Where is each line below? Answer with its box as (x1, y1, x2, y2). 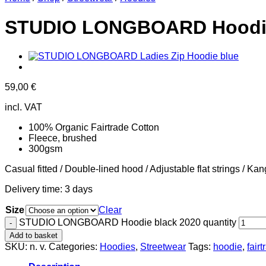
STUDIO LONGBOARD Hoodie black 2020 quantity (19, 217, 236, 228)
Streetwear (140, 242, 186, 252)
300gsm (28, 144, 62, 154)
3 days (65, 184, 93, 195)
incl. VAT (5, 102, 42, 113)
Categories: (49, 242, 100, 252)
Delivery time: (5, 184, 65, 195)
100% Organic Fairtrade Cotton (28, 122, 159, 133)
